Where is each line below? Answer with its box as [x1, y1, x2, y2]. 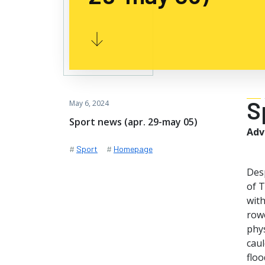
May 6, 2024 [69, 98, 109, 108]
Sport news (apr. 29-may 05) [69, 115, 198, 128]
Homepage [114, 144, 153, 154]
